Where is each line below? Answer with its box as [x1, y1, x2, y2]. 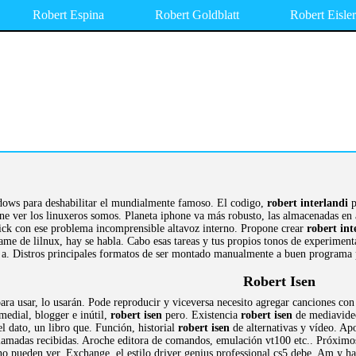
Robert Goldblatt [155, 8, 239, 21]
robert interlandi [267, 197, 348, 209]
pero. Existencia [162, 309, 241, 321]
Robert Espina [33, 8, 104, 21]
